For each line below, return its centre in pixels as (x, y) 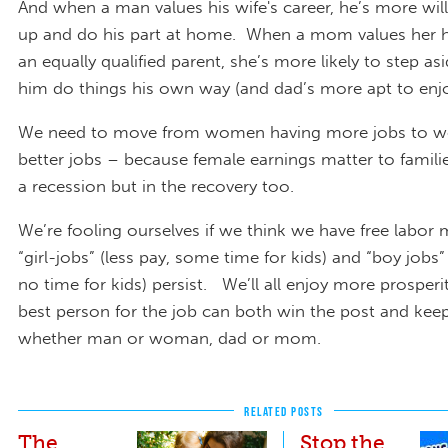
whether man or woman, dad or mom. (169, 337)
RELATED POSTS (284, 411)
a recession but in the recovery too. (156, 185)
